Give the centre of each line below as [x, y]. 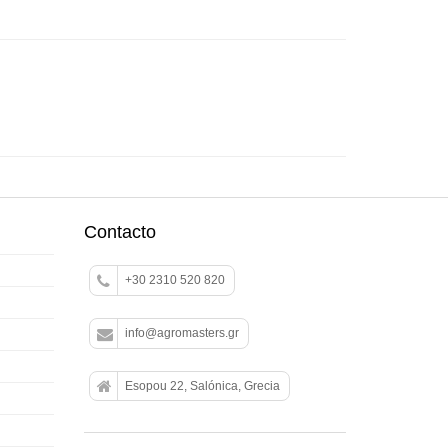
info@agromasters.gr [181, 332]
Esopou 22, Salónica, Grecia [202, 385]
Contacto [119, 232]
